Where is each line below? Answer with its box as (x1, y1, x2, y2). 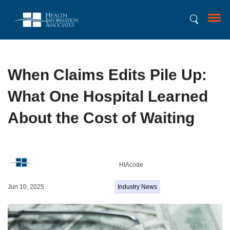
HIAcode (119, 161, 143, 168)
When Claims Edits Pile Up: (8, 66, 207, 83)
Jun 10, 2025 (8, 183, 44, 190)
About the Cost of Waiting (8, 109, 195, 126)
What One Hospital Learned (8, 88, 208, 105)
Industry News (117, 183, 157, 190)
